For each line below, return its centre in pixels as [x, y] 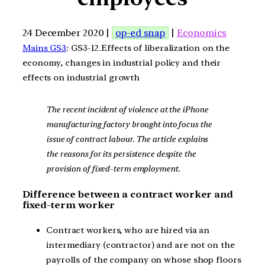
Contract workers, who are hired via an [128, 230]
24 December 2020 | [67, 33]
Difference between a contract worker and [128, 194]
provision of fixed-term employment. [113, 169]
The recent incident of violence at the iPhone [127, 110]
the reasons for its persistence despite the [121, 154]
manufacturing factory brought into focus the [129, 125]
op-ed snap [140, 33]
